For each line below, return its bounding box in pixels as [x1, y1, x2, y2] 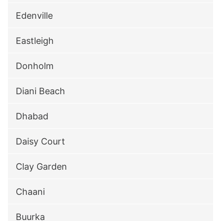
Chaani [16, 186, 45, 197]
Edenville [16, 10, 53, 21]
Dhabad [16, 111, 48, 121]
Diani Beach [16, 86, 65, 96]
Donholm [16, 61, 54, 71]
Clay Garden [16, 161, 67, 172]
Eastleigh [16, 36, 54, 46]
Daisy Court [16, 136, 65, 147]
